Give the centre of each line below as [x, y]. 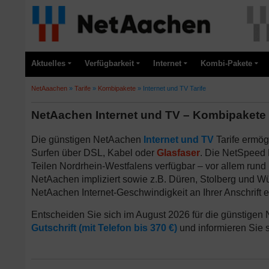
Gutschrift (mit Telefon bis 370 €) [104, 228]
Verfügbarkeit [109, 63]
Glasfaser [178, 153]
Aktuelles [48, 63]
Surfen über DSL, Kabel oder [94, 153]
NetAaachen [49, 88]
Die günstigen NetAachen [87, 140]
